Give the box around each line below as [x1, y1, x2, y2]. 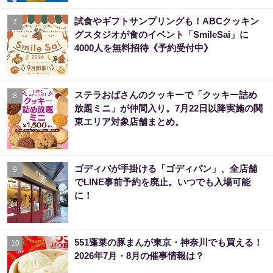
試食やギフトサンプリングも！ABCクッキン [74, 15, 259, 26]
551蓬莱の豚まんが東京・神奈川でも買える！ [74, 236, 263, 247]
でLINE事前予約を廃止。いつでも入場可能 [74, 176, 250, 187]
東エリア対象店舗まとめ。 [74, 116, 184, 127]
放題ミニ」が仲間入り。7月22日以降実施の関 [74, 102, 263, 113]
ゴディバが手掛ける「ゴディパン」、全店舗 [74, 163, 257, 174]
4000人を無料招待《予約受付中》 [74, 42, 213, 53]
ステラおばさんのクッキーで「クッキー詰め [74, 89, 257, 100]
